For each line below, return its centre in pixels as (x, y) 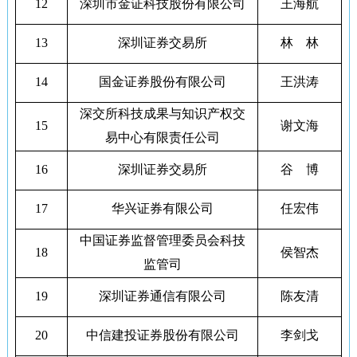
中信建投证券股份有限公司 (162, 335)
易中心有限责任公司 (162, 137)
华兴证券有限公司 (162, 208)
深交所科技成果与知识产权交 (162, 114)
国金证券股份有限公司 (162, 82)
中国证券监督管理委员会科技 (162, 240)
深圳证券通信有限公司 (162, 296)
